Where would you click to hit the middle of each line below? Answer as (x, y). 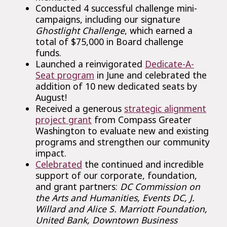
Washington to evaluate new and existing (122, 131)
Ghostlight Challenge (80, 30)
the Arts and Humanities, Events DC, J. (115, 198)
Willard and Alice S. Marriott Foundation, (121, 209)
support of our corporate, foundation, (116, 175)
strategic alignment (165, 108)
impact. (51, 153)
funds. (50, 53)
